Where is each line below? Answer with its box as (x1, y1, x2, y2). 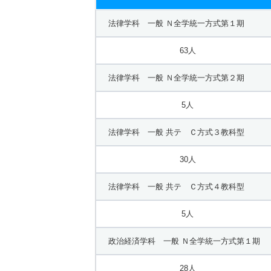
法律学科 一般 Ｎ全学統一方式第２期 (108, 73, 244, 82)
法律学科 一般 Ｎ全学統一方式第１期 (108, 18, 244, 28)
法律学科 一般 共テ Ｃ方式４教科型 (108, 181, 244, 191)
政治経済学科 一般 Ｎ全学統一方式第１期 (108, 236, 260, 246)
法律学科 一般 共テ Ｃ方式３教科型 (108, 127, 244, 137)
